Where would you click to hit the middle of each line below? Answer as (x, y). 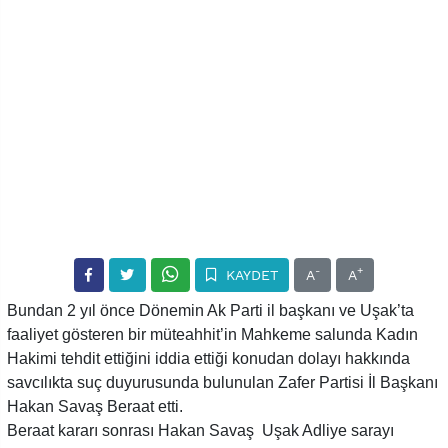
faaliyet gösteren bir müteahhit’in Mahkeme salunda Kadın (212, 334)
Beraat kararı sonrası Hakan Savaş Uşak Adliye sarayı (200, 430)
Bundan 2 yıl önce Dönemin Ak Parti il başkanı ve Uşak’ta (210, 310)
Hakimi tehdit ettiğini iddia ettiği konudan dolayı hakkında (208, 358)
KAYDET (249, 274)
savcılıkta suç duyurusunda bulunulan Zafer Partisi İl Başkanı (222, 382)
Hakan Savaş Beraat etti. (95, 406)
